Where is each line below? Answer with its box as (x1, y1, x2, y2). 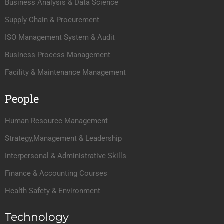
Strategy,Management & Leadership (5, 134, 122, 143)
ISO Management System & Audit (5, 33, 115, 42)
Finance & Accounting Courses (5, 169, 107, 178)
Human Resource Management (5, 116, 108, 125)
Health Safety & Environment (5, 186, 100, 195)
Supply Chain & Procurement (5, 15, 99, 24)
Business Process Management (5, 50, 110, 59)
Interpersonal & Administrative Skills (5, 151, 126, 160)
